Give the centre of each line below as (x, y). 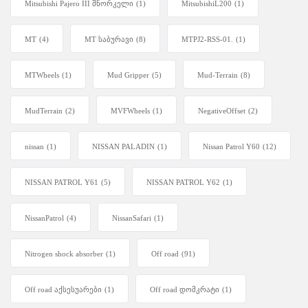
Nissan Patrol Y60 (231, 147)
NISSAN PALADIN (123, 147)
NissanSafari (132, 218)
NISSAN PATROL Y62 (183, 183)
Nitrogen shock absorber (64, 254)
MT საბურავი (109, 40)
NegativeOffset (222, 111)
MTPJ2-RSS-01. (207, 40)
